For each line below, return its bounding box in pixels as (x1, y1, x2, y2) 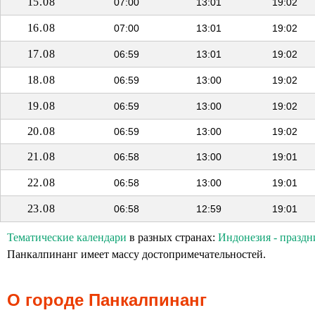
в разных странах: (127, 231, 218, 243)
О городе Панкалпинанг (7, 290, 207, 309)
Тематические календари (7, 231, 127, 243)
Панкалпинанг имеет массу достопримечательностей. (7, 248, 266, 260)
